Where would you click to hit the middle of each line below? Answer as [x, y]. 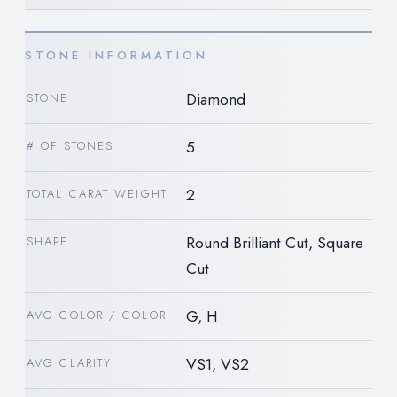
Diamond [216, 100]
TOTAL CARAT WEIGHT [97, 194]
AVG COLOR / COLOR [97, 315]
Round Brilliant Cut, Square [275, 243]
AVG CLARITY [70, 363]
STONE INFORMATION [117, 56]
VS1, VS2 [218, 365]
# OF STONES [70, 146]
